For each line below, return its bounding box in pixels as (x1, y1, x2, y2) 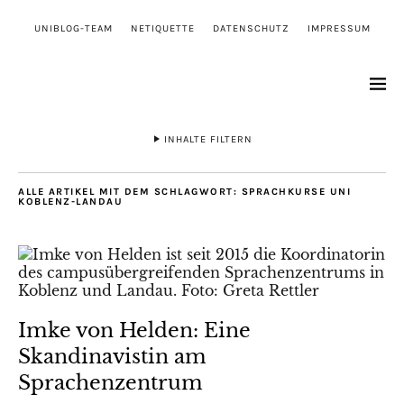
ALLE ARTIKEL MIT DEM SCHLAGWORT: (18, 186, 242, 197)
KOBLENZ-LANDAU (18, 196, 123, 207)
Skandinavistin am (18, 344, 207, 369)
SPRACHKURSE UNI (241, 186, 351, 197)
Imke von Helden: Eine (18, 318, 251, 343)
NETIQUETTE (130, 23, 195, 34)
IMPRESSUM (307, 23, 371, 34)
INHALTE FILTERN (164, 133, 252, 145)
